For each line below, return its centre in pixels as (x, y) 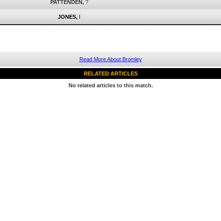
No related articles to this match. (110, 85)
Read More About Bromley (110, 59)
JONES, (68, 17)
